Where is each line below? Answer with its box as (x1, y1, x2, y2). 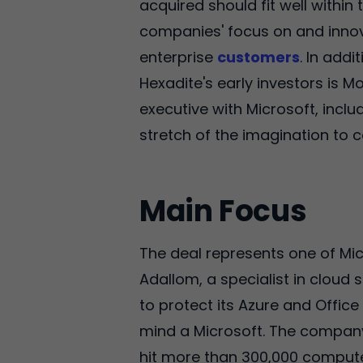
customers (217, 46, 300, 67)
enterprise (139, 46, 217, 67)
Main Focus (139, 190, 307, 232)
